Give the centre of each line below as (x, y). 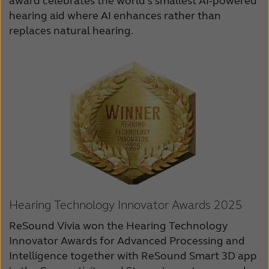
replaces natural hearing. (72, 30)
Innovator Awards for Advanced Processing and (127, 240)
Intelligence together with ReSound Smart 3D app (133, 255)
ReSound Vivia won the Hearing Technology (118, 225)
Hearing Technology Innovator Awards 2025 (126, 205)
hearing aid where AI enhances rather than (115, 15)
